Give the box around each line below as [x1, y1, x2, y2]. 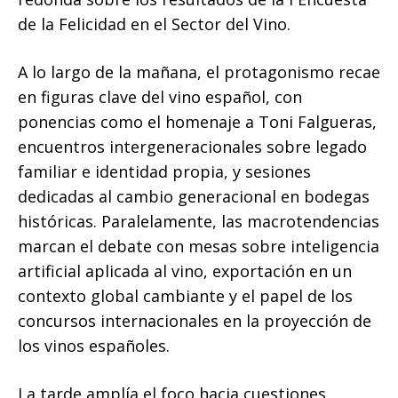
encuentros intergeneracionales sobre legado [18, 136, 367, 158]
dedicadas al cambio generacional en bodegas [18, 186, 370, 208]
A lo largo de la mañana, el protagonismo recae [18, 61, 380, 84]
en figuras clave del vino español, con [18, 86, 302, 108]
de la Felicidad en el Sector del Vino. [18, 13, 291, 36]
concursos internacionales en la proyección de [18, 310, 371, 332]
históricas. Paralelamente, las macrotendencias [18, 211, 379, 233]
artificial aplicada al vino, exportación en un [18, 260, 352, 283]
